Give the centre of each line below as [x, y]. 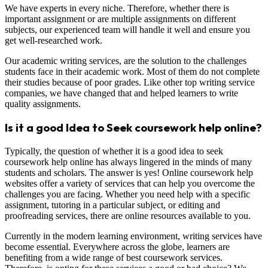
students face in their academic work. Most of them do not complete [132, 71]
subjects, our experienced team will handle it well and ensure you [127, 29]
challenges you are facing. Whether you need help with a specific [127, 194]
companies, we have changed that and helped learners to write [121, 93]
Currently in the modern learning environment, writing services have [133, 236]
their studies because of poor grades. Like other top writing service [130, 82]
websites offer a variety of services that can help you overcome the [130, 184]
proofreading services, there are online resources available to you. [128, 216]
